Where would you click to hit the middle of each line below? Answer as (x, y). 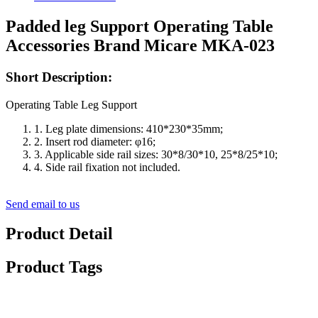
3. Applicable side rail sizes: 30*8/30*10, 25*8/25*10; (156, 154)
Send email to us (43, 204)
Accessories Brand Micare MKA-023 (140, 45)
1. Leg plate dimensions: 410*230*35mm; (128, 128)
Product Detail (59, 234)
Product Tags (54, 267)
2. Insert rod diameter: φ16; (95, 141)
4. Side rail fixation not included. (107, 167)
